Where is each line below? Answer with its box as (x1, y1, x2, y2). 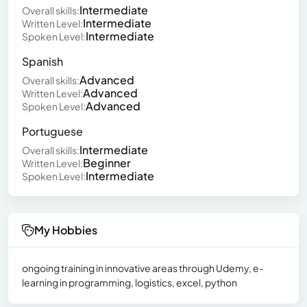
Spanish (22, 54, 63, 69)
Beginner (83, 156, 131, 171)
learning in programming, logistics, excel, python (22, 276, 237, 289)
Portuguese (22, 124, 83, 139)
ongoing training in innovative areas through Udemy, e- (22, 262, 264, 275)
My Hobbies (34, 223, 97, 238)
